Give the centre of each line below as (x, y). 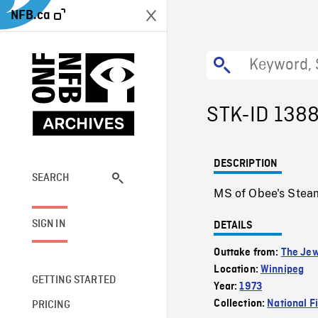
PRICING (51, 305)
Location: (237, 270)
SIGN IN (48, 224)
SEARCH (51, 178)
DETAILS (234, 226)
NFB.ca (31, 15)
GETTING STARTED (74, 280)
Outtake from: (247, 253)
